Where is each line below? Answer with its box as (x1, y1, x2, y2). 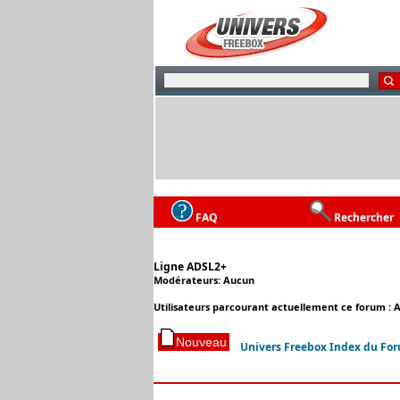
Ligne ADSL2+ (154, 259, 227, 274)
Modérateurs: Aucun (154, 273, 254, 287)
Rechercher (334, 209, 394, 225)
